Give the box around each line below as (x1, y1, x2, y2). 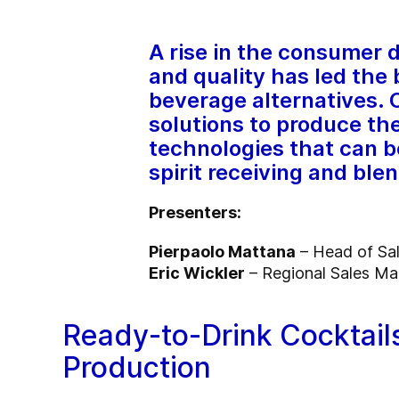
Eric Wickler (149, 264, 245, 283)
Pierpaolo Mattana (149, 242, 296, 262)
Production (62, 350, 211, 386)
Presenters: (149, 203, 241, 223)
